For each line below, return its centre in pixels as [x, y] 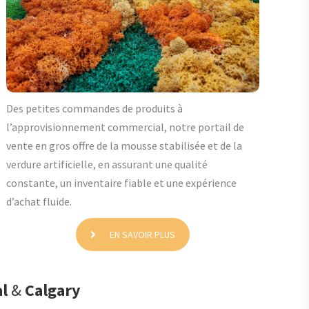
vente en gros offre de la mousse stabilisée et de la [124, 146]
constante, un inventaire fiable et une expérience [122, 183]
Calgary [52, 290]
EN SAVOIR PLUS [143, 235]
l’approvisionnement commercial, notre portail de [126, 127]
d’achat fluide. [39, 202]
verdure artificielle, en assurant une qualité [107, 165]
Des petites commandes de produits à [95, 109]
